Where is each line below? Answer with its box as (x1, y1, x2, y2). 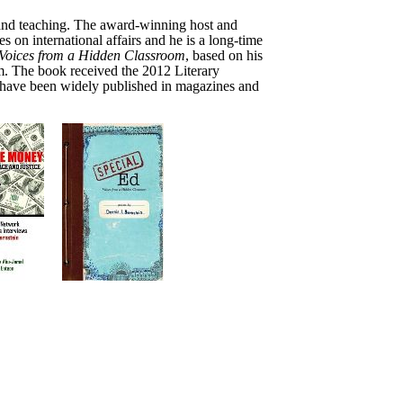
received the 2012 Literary (67, 63, 219, 78)
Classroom (124, 48, 185, 63)
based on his (193, 48, 263, 63)
